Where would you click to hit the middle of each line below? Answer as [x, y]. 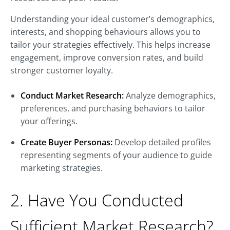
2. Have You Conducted [97, 200]
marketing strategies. [62, 168]
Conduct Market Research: [72, 96]
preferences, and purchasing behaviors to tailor [113, 109]
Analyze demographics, [170, 96]
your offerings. [49, 121]
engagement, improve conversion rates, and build [107, 58]
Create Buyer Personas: [66, 142]
